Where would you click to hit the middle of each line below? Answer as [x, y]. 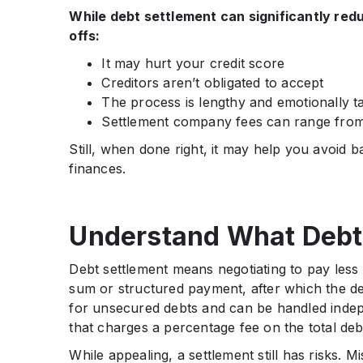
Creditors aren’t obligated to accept [213, 82]
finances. [98, 168]
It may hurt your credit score [193, 63]
